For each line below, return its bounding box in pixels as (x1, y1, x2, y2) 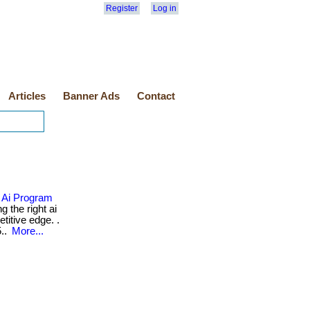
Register (106, 3, 138, 13)
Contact (137, 91, 175, 102)
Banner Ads (63, 91, 120, 102)
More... (12, 226, 44, 237)
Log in (153, 3, 176, 13)
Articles (8, 91, 46, 102)
